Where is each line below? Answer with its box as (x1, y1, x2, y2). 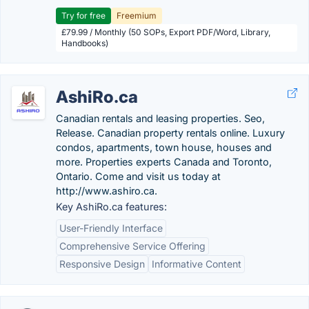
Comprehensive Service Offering (59, 240, 206, 252)
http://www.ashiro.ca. (56, 185, 157, 197)
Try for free (61, 10, 106, 21)
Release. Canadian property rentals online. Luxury (56, 127, 285, 139)
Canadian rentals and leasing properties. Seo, (56, 112, 265, 124)
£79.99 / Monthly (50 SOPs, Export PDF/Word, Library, (61, 27, 270, 37)
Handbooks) (61, 38, 108, 48)
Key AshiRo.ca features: (56, 201, 167, 212)
